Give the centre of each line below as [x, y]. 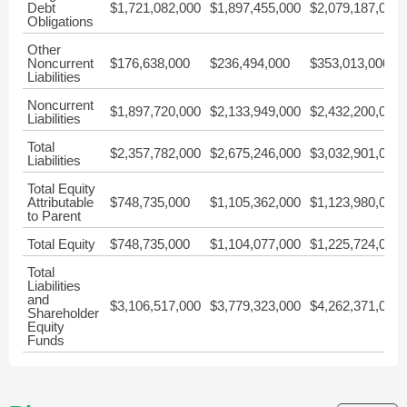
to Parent [54, 216]
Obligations [60, 21]
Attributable [60, 202]
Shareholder [63, 313]
